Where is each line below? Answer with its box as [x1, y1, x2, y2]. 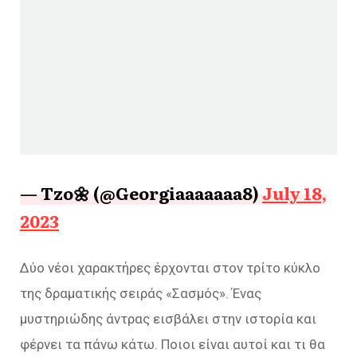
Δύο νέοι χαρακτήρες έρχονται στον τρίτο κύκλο [20, 260, 320, 276]
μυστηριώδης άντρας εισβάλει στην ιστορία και [20, 311, 316, 327]
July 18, [262, 180, 327, 205]
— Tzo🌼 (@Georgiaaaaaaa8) [20, 180, 262, 205]
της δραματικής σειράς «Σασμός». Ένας [20, 285, 261, 301]
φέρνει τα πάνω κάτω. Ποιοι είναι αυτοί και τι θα [20, 336, 325, 352]
